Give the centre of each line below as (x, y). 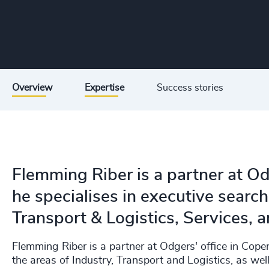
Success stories (190, 88)
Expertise (104, 88)
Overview (32, 88)
